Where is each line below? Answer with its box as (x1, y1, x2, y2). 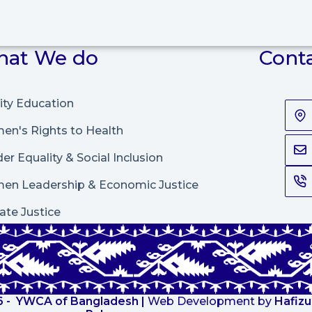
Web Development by (144, 295, 274, 309)
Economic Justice (98, 178, 198, 192)
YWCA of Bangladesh (13, 295, 141, 309)
